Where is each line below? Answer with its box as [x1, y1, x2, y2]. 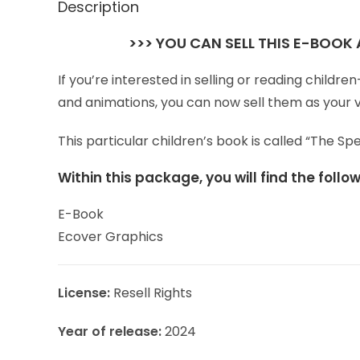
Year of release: [58, 322, 162, 341]
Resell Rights [113, 284, 192, 302]
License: [58, 284, 113, 302]
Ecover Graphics [58, 227, 163, 246]
